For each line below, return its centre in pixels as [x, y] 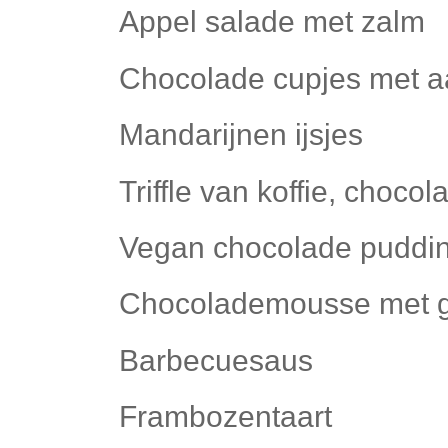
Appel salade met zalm [272, 22]
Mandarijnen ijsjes [241, 135]
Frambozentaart [225, 417]
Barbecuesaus [216, 360]
